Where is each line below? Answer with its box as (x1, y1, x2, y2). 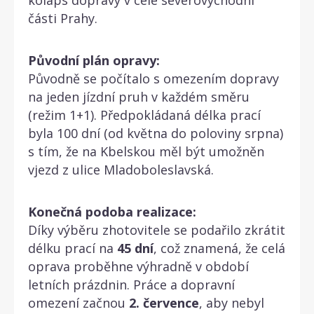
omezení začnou (28, 294, 129, 311)
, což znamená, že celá (153, 239, 285, 257)
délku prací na (28, 239, 117, 257)
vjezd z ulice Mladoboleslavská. (28, 161, 214, 178)
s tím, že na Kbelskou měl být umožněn (28, 142, 264, 160)
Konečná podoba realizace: (28, 203, 196, 220)
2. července (129, 294, 199, 311)
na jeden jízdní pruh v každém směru (28, 88, 250, 105)
